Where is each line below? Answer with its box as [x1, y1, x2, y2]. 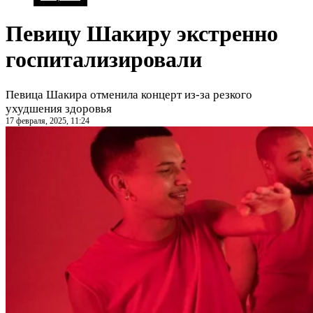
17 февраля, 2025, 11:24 [6, 115, 89, 126]
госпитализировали [6, 47, 202, 73]
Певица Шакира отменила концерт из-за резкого [6, 87, 252, 101]
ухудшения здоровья [6, 101, 112, 115]
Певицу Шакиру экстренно [6, 21, 278, 47]
